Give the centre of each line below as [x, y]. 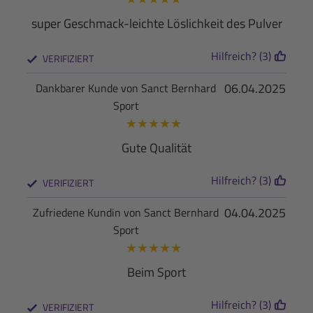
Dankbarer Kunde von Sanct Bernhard [126, 88]
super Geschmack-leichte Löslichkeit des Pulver [156, 23]
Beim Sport [156, 272]
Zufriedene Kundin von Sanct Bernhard [126, 212]
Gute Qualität [156, 147]
